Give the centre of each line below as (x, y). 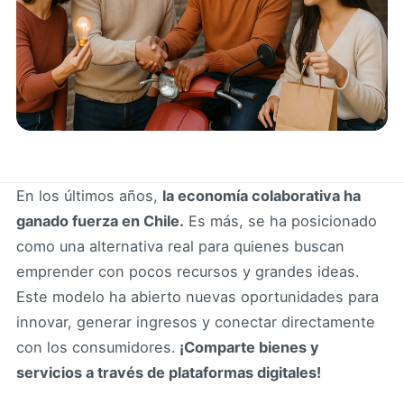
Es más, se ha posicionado (280, 221)
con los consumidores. (96, 348)
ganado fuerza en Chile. (100, 221)
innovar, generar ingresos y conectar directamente (196, 322)
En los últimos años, (89, 196)
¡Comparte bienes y (248, 348)
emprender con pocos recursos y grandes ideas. (188, 272)
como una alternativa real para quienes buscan (180, 247)
